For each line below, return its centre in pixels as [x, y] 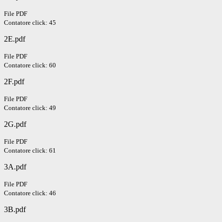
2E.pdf [15, 39]
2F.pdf [14, 82]
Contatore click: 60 [30, 65]
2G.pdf [15, 124]
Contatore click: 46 [30, 193]
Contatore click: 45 [30, 23]
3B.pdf [15, 210]
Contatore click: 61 [30, 151]
